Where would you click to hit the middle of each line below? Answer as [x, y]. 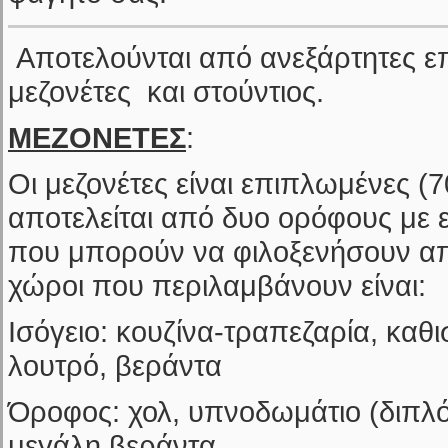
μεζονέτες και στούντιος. [166, 91]
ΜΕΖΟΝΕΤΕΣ [97, 137]
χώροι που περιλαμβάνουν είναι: [221, 285]
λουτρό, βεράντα [115, 365]
